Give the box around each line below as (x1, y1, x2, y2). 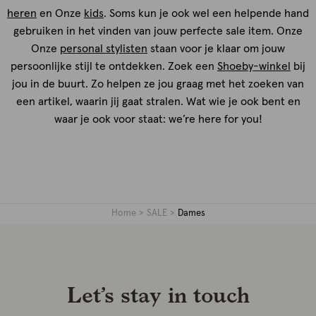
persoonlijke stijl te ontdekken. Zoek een (11, 60, 217, 72)
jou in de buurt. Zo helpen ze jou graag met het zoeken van (12, 78, 304, 90)
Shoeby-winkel (217, 60, 291, 72)
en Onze (37, 7, 84, 19)
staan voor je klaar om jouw (147, 42, 285, 54)
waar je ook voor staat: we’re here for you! (54, 113, 262, 125)
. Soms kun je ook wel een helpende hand (104, 7, 309, 19)
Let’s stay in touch (66, 281, 250, 307)
